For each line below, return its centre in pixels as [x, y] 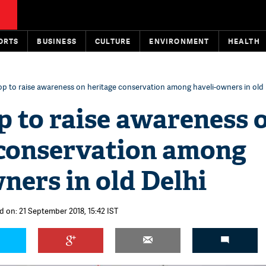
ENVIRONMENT [179, 41]
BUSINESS [57, 41]
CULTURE [113, 41]
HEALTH [244, 41]
